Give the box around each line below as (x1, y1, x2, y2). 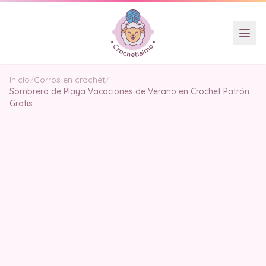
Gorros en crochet (34, 74, 105, 85)
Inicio (9, 74, 30, 85)
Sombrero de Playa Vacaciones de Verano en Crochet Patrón (9, 86, 249, 97)
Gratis (9, 98, 33, 109)
